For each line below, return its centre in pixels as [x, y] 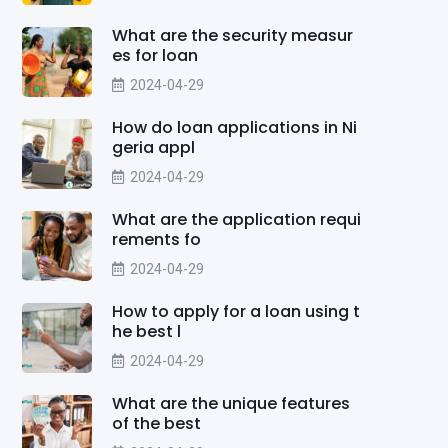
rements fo [156, 239]
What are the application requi [236, 219]
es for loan [155, 55]
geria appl [153, 147]
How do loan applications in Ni [234, 127]
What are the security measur [232, 35]
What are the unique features [231, 403]
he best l [146, 331]
